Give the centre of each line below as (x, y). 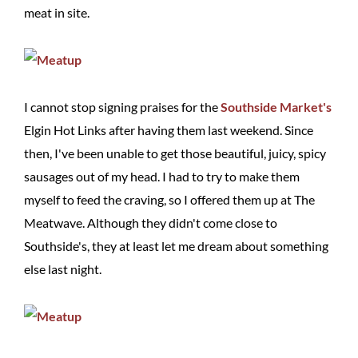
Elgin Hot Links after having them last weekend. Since (169, 130)
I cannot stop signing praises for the (122, 107)
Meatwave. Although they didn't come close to (151, 223)
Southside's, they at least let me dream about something (176, 246)
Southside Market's (276, 107)
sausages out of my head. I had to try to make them (162, 176)
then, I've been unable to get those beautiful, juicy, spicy (175, 153)
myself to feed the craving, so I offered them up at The (169, 199)
